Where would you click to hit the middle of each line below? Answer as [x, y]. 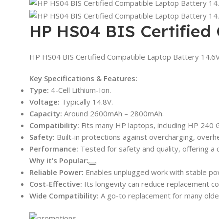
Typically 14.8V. [86, 101]
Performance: [54, 148]
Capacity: [46, 113]
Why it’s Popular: [59, 160]
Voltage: [44, 101]
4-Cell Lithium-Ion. [80, 90]
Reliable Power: [56, 172]
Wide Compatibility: [64, 195]
